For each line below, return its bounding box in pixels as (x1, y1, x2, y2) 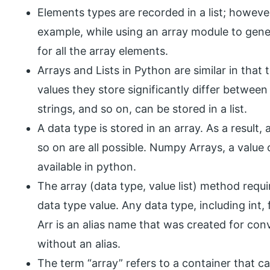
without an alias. (37, 237, 121, 251)
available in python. (37, 160, 137, 174)
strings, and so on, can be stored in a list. (37, 102, 248, 116)
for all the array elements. (37, 45, 169, 58)
